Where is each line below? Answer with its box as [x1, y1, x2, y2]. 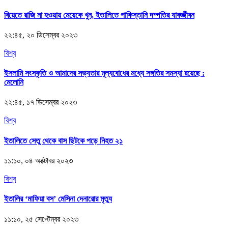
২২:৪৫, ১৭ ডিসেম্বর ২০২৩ [4, 98, 77, 107]
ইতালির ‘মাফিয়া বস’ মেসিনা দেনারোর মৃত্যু [4, 194, 112, 204]
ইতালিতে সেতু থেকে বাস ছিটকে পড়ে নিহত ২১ [4, 136, 123, 145]
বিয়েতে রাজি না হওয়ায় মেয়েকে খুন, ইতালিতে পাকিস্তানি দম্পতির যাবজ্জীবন [4, 10, 194, 19]
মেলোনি [4, 78, 23, 87]
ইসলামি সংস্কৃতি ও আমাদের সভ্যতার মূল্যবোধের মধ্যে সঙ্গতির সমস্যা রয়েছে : [4, 69, 205, 78]
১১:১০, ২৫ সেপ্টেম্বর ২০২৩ [4, 214, 78, 223]
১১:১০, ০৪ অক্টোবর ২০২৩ [4, 156, 73, 165]
